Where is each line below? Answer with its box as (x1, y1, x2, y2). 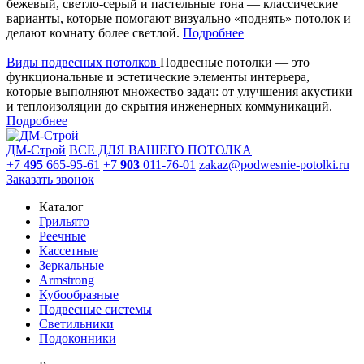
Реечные (39, 228, 86, 243)
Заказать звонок (6, 171, 94, 186)
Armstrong (39, 272, 94, 287)
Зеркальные (39, 258, 104, 272)
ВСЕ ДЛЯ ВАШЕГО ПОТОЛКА (69, 142, 252, 157)
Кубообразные (39, 287, 119, 301)
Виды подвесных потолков (6, 54, 160, 69)
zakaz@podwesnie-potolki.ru (199, 157, 349, 171)
